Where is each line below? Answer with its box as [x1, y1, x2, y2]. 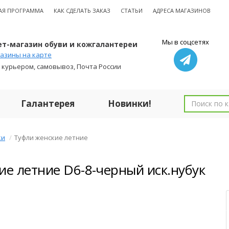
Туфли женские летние [14, 133, 88, 142]
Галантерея [21, 98, 75, 109]
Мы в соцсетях [162, 37, 209, 47]
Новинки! [108, 98, 151, 109]
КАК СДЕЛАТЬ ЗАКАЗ [54, 7, 110, 14]
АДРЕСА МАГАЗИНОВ [153, 7, 211, 14]
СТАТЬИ [121, 7, 143, 14]
